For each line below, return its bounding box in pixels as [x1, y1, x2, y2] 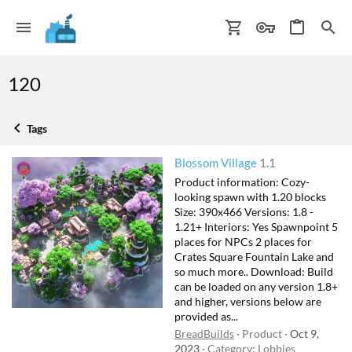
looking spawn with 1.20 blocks [174, 189, 326, 203]
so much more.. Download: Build [174, 264, 333, 278]
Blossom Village [174, 156, 257, 170]
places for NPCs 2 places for [174, 234, 312, 248]
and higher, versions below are [174, 294, 321, 308]
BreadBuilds [174, 327, 234, 341]
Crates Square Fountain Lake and [174, 249, 334, 263]
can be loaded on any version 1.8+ [174, 279, 338, 293]
